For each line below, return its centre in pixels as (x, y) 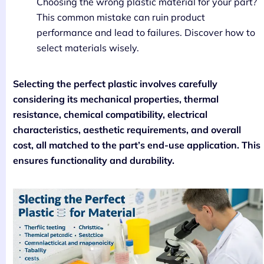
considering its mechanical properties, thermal (116, 99)
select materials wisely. (88, 47)
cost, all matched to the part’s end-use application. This (137, 145)
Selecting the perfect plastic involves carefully (115, 83)
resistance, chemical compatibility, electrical (110, 114)
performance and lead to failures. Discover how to (146, 32)
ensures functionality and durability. (94, 160)
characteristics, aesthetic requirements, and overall (127, 129)
